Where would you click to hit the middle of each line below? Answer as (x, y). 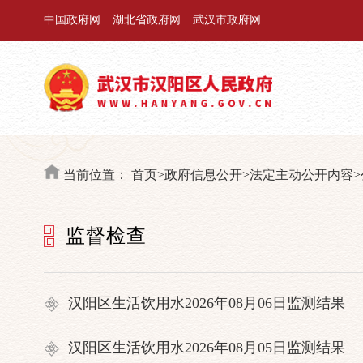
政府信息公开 (203, 175)
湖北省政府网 (146, 20)
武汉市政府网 (226, 20)
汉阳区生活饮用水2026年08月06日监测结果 (206, 303)
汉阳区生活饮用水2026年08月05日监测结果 (206, 348)
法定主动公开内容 (301, 175)
